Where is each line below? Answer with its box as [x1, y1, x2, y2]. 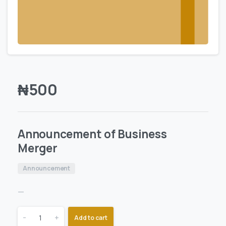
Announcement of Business [18, 126, 167, 142]
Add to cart [74, 213, 108, 222]
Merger [18, 140, 58, 156]
